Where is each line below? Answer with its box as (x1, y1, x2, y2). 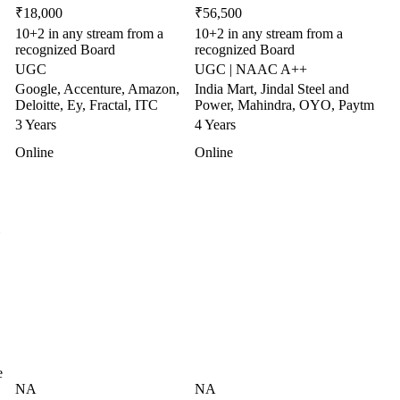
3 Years (15, 117, 56, 132)
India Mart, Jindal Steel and (195, 81, 349, 96)
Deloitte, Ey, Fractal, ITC (15, 97, 158, 112)
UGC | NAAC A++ (195, 62, 307, 77)
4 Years (195, 117, 236, 132)
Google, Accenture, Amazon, (15, 81, 179, 96)
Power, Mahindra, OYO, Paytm (195, 97, 374, 112)
